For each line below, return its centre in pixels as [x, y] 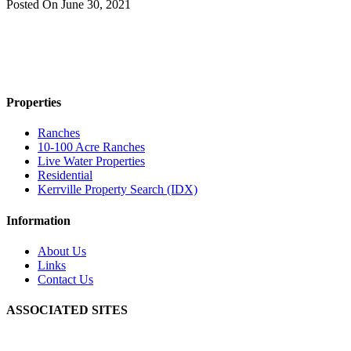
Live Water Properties [91, 161]
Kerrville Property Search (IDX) [118, 190]
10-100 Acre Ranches [91, 147]
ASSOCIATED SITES [67, 310]
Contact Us [65, 279]
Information [38, 220]
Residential [65, 175]
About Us [62, 251]
